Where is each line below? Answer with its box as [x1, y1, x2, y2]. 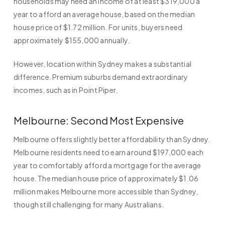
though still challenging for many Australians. [13, 200, 164, 209]
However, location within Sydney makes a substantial [13, 59, 192, 69]
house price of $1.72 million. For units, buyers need [13, 23, 183, 32]
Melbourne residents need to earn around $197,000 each [13, 148, 204, 157]
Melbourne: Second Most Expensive [13, 114, 184, 127]
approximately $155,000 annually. [13, 36, 130, 45]
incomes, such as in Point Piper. [13, 85, 118, 95]
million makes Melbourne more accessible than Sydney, [13, 187, 198, 196]
